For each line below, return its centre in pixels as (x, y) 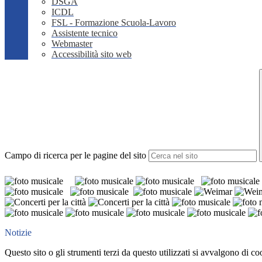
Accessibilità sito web (92, 54)
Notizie (18, 233)
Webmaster (72, 44)
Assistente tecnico (85, 33)
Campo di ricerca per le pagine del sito (75, 156)
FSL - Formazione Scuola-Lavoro (114, 23)
